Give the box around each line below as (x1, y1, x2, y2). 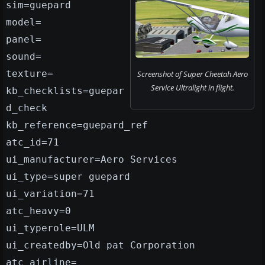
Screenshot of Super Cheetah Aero (137, 69, 248, 80)
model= (6, 17, 41, 28)
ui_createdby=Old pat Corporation (6, 240, 195, 251)
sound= (6, 51, 41, 63)
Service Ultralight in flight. (150, 82, 234, 93)
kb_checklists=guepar (6, 85, 124, 97)
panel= (6, 34, 41, 46)
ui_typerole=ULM (6, 222, 95, 234)
